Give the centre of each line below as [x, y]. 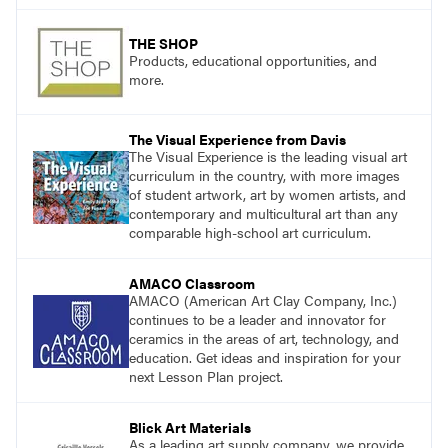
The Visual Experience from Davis [237, 139]
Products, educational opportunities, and [253, 60]
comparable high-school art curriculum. [250, 232]
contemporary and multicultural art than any [263, 213]
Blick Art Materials [190, 427]
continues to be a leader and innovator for [257, 319]
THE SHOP [163, 43]
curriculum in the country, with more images [264, 175]
